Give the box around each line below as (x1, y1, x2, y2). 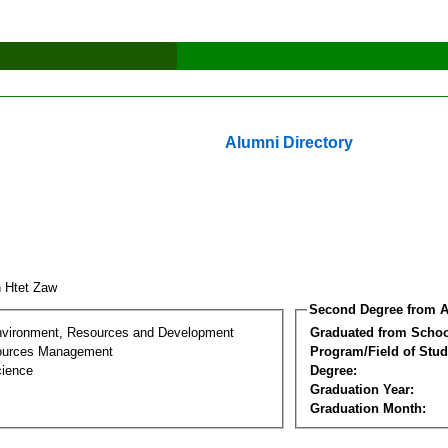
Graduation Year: (310, 381, 414, 397)
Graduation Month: (310, 400, 426, 416)
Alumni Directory (225, 134, 353, 151)
